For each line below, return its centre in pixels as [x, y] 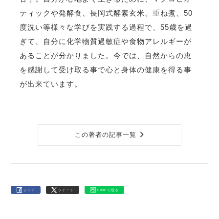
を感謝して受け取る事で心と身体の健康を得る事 [106, 70]
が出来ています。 [51, 84]
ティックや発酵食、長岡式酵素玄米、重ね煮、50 [106, 13]
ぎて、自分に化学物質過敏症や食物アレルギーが [106, 42]
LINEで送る [108, 190]
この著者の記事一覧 [105, 135]
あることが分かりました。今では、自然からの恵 [106, 56]
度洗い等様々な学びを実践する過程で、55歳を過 [106, 27]
